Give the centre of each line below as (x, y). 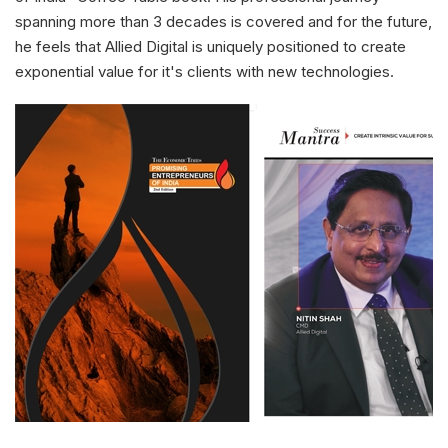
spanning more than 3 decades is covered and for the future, (223, 21)
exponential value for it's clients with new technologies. (204, 71)
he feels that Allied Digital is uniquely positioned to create (210, 46)
